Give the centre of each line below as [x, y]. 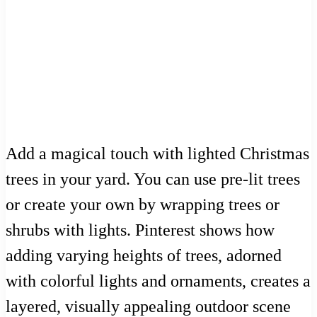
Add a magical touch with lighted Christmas [157, 153]
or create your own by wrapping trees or [143, 204]
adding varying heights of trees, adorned [144, 255]
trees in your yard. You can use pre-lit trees [153, 179]
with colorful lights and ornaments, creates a [158, 281]
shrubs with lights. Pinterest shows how [140, 230]
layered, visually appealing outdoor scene [148, 306]
